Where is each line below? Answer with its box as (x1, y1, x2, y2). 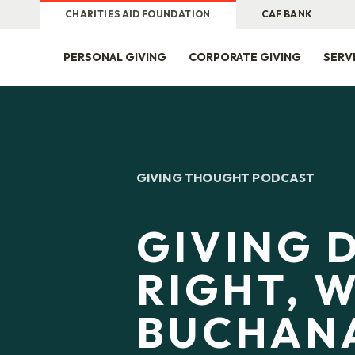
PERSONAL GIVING (63, 50, 166, 64)
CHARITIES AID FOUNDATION (65, 8, 211, 20)
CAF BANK (261, 8, 313, 20)
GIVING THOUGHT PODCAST (136, 170, 315, 185)
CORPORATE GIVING (189, 50, 301, 64)
